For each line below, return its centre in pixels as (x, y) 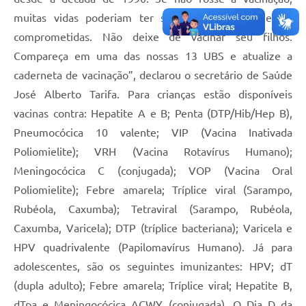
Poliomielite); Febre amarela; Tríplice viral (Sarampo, (153, 190)
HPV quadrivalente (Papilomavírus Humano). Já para (153, 247)
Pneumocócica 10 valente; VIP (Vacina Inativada (153, 132)
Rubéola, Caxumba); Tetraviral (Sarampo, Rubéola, (153, 209)
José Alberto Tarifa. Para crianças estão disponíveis (153, 94)
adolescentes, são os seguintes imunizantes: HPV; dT (153, 266)
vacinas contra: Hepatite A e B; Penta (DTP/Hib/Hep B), (153, 113)
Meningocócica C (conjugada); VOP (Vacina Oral (153, 170)
